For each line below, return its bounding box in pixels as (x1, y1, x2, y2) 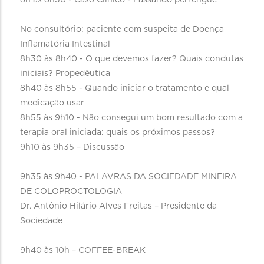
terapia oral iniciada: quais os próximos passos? (20, 128, 215, 137)
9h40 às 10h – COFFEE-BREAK (20, 246, 146, 255)
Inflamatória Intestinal (20, 40, 110, 48)
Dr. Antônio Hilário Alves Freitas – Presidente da (20, 202, 217, 210)
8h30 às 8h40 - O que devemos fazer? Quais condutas (20, 55, 243, 63)
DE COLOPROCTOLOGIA (20, 187, 122, 196)
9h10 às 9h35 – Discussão (20, 143, 124, 151)
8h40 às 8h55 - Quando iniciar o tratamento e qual (20, 84, 229, 93)
